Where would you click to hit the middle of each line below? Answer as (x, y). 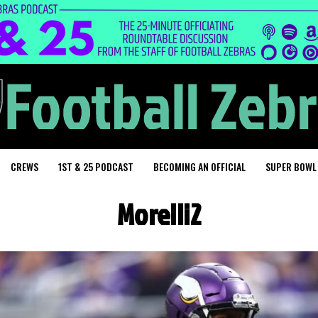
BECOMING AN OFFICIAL (199, 166)
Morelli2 (159, 214)
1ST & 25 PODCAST (96, 166)
